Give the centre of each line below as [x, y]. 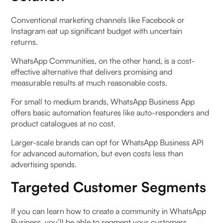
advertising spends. [44, 165]
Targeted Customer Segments [109, 187]
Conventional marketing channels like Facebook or [98, 20]
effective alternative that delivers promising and [92, 72]
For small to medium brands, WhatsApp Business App [103, 102]
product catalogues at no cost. [64, 124]
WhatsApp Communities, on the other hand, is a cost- [103, 61]
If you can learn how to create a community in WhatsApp [109, 211]
